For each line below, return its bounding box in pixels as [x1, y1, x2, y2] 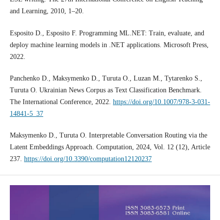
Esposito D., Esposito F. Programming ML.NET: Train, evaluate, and [9, 29, 204, 37]
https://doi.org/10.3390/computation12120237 [24, 155, 152, 163]
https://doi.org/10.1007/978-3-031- [112, 98, 210, 106]
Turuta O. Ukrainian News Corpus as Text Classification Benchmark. [9, 86, 202, 94]
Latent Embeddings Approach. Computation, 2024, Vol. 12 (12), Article [9, 143, 210, 151]
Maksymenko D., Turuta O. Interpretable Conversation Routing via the [9, 131, 207, 139]
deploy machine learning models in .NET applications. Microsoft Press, [9, 41, 209, 49]
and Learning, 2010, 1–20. [9, 7, 84, 15]
